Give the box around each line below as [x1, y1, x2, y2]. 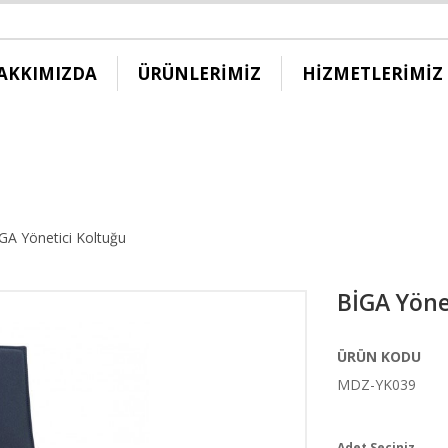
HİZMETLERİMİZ [302, 61, 443, 85]
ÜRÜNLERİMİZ [138, 61, 261, 85]
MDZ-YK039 [336, 375, 416, 394]
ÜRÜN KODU [336, 347, 421, 366]
